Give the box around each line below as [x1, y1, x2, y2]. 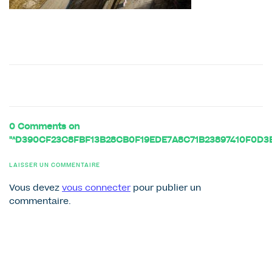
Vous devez [9, 185, 62, 194]
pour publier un [131, 185, 201, 194]
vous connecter [62, 185, 131, 194]
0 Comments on [9, 123, 80, 132]
